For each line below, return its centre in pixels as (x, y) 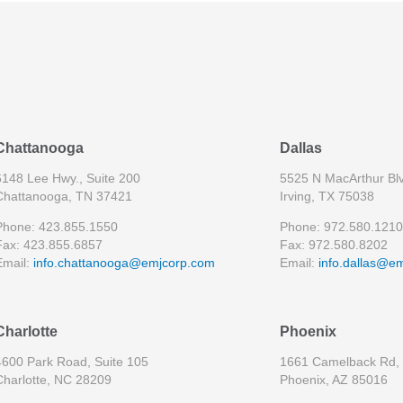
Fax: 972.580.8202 (333, 245)
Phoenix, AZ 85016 (333, 379)
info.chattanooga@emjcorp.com (124, 263)
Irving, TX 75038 (327, 197)
